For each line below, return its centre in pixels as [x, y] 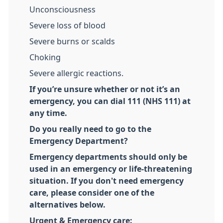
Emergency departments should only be [108, 157]
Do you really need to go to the [90, 129]
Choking [45, 57]
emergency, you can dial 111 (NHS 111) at [110, 101]
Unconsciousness [62, 10]
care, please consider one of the [92, 193]
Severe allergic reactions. [76, 73]
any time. [48, 113]
